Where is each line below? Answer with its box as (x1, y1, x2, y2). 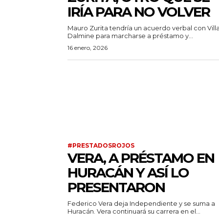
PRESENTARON (67, 179, 165, 196)
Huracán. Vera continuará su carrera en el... (97, 207, 200, 216)
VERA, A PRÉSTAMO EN (67, 150, 214, 167)
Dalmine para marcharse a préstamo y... (67, 32, 193, 40)
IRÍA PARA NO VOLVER (67, 3, 210, 21)
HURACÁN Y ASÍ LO (67, 164, 189, 181)
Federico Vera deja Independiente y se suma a (67, 199, 215, 208)
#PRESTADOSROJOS (67, 142, 134, 150)
